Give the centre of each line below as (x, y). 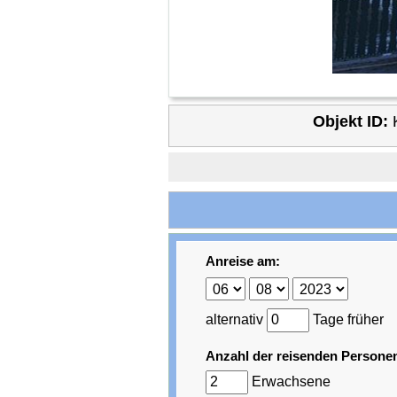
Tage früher (347, 319)
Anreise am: (243, 261)
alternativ (237, 319)
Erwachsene (290, 382)
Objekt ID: (351, 122)
